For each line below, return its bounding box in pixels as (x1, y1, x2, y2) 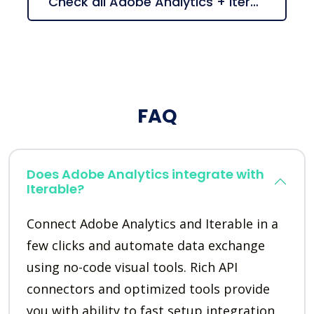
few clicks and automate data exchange (27, 237, 265, 254)
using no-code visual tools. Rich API (27, 259, 238, 276)
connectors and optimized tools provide (27, 280, 270, 298)
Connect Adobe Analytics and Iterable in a (27, 215, 278, 233)
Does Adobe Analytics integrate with (27, 165, 264, 184)
